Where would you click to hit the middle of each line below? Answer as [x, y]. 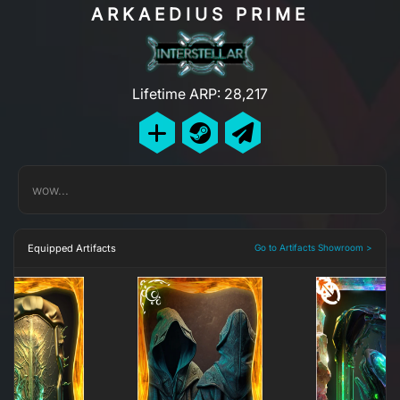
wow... [50, 189]
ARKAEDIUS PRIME [200, 14]
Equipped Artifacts [72, 248]
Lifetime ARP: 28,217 [200, 94]
